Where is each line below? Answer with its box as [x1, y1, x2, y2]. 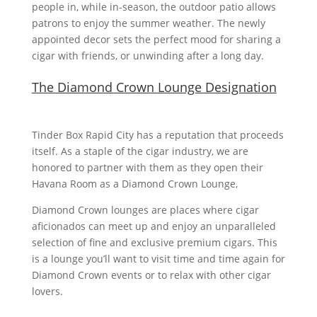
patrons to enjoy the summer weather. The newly [31, 16, 265, 30]
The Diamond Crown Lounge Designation [31, 79, 277, 96]
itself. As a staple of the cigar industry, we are [31, 144, 248, 158]
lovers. [31, 284, 63, 298]
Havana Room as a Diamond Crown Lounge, [31, 177, 238, 190]
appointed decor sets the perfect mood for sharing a [31, 33, 281, 46]
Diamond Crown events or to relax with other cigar [31, 268, 271, 282]
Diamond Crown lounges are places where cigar [31, 203, 259, 217]
